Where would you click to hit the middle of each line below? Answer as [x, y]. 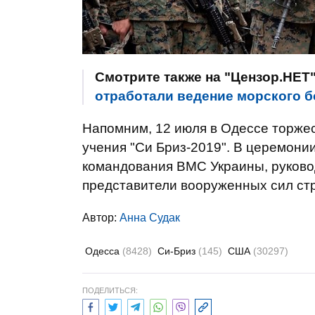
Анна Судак [150, 218]
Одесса [104, 251]
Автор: [101, 218]
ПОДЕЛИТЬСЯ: [110, 290]
